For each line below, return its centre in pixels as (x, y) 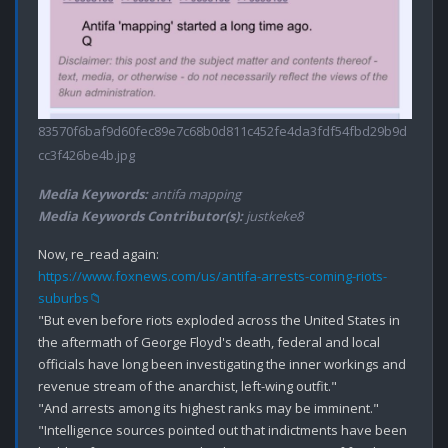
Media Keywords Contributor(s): (140, 215)
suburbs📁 (70, 297)
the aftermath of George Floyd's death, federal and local (209, 341)
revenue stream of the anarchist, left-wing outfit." (187, 385)
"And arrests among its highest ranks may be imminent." (208, 407)
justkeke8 (273, 215)
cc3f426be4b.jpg (86, 154)
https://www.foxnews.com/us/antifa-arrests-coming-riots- (212, 275)
